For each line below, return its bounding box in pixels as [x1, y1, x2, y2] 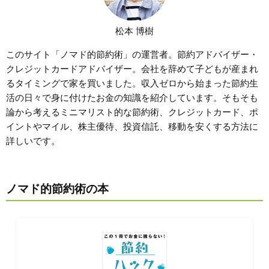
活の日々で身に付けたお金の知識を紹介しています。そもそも [6, 92, 258, 103]
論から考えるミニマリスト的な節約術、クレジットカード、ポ [6, 107, 258, 118]
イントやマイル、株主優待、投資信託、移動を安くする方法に [6, 121, 258, 132]
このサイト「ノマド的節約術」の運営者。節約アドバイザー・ [6, 49, 258, 60]
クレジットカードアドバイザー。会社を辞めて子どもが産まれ [6, 64, 258, 74]
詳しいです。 [6, 136, 60, 147]
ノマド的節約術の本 [6, 183, 109, 196]
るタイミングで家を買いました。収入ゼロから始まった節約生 [6, 78, 258, 89]
